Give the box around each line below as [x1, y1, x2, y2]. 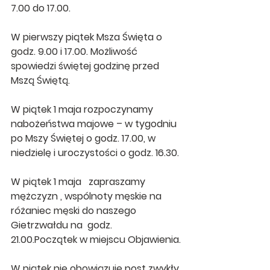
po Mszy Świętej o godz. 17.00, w [11, 131, 158, 145]
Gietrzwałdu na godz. [11, 218, 115, 232]
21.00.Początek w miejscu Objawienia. [11, 233, 181, 246]
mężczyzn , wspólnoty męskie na [11, 189, 164, 203]
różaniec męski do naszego [11, 204, 139, 218]
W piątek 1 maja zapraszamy [11, 175, 148, 189]
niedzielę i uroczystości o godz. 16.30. [11, 146, 179, 160]
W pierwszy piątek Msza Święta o [11, 30, 165, 44]
